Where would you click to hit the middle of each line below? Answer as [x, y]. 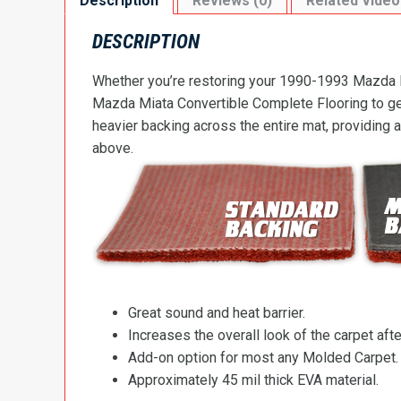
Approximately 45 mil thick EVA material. [253, 380]
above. [113, 148]
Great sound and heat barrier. [217, 312]
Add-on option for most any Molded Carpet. [263, 357]
